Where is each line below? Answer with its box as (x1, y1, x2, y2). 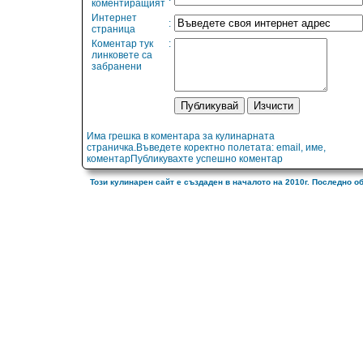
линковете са (92, 49, 152, 62)
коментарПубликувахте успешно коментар (87, 153, 283, 165)
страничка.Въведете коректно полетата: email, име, (87, 142, 326, 154)
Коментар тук (92, 38, 153, 50)
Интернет (92, 12, 137, 24)
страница (92, 23, 135, 36)
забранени (92, 61, 142, 73)
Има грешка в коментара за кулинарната (87, 130, 275, 143)
